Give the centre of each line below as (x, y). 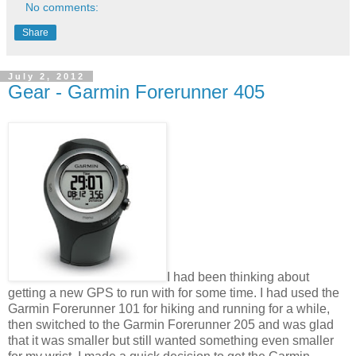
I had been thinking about (238, 277)
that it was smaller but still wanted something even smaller (171, 340)
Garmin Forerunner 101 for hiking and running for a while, (169, 308)
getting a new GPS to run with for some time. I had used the (174, 292)
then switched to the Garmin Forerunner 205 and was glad (171, 324)
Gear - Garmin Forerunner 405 (136, 91)
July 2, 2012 (46, 76)
